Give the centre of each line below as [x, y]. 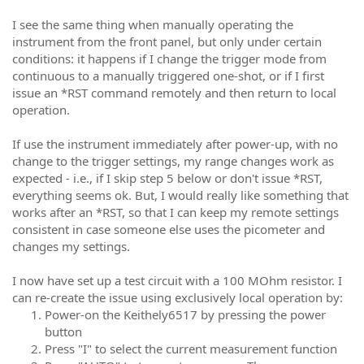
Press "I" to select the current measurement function [191, 348]
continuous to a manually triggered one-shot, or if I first [168, 75]
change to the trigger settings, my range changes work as [173, 160]
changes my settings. [71, 246]
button [63, 331]
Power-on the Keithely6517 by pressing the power [185, 314]
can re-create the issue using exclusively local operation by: [178, 297]
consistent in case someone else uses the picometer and [169, 229]
